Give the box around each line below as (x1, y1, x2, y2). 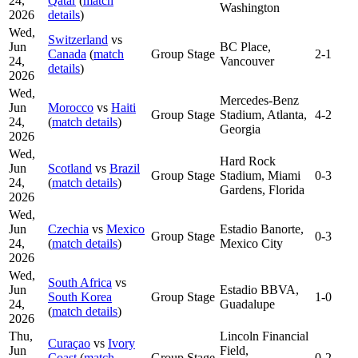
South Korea (48, 289, 112, 304)
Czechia (48, 221, 89, 236)
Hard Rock (220, 153, 276, 168)
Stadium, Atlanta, (220, 107, 307, 121)
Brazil (109, 161, 140, 175)
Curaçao (48, 336, 90, 350)
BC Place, (220, 39, 271, 54)
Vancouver (220, 54, 274, 68)
